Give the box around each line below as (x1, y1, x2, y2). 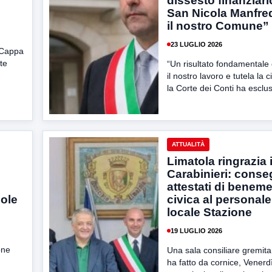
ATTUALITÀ (172, 141, 205, 148)
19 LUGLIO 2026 (171, 226, 222, 234)
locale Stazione (167, 206, 252, 219)
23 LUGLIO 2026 (171, 40, 222, 48)
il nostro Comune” (167, 19, 269, 32)
